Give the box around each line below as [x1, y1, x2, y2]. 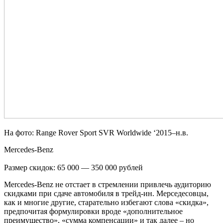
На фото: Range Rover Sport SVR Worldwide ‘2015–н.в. [4, 128, 188, 137]
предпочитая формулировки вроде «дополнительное [4, 207, 183, 216]
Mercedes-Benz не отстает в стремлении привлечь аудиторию [4, 180, 211, 189]
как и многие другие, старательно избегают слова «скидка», [4, 198, 209, 207]
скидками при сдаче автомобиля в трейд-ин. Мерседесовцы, [4, 189, 209, 198]
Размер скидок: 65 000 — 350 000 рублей [4, 163, 143, 172]
